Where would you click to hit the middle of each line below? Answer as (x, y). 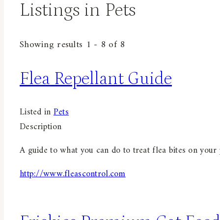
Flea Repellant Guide (96, 79)
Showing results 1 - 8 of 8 (72, 45)
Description (41, 127)
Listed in (37, 112)
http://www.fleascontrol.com (73, 174)
